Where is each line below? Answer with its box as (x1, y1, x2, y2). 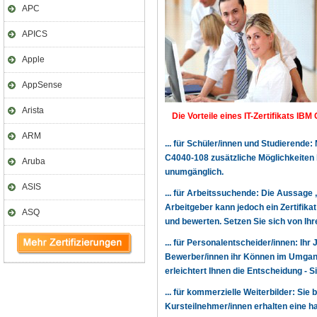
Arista (22, 105, 44, 115)
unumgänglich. (165, 167, 224, 177)
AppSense (22, 80, 62, 90)
